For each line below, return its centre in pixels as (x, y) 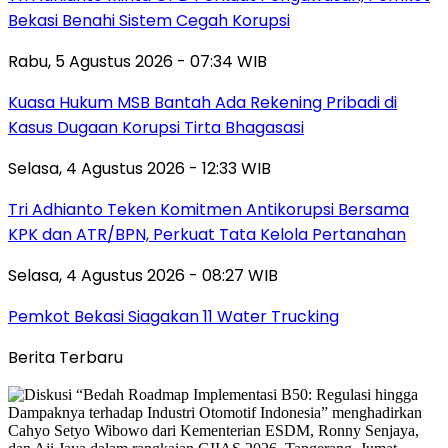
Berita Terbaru (65, 357)
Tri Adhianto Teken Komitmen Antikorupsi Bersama (208, 209)
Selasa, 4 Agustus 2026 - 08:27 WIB (143, 275)
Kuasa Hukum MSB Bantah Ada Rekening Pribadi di (202, 102)
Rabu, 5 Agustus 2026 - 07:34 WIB (137, 61)
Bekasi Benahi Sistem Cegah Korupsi (149, 20)
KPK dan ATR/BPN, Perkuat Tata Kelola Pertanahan (207, 234)
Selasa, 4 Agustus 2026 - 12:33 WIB (139, 168)
